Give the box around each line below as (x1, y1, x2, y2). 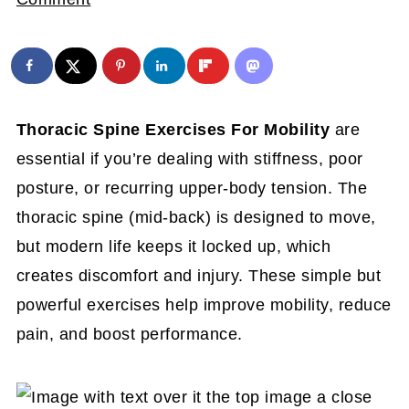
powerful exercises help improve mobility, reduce (16, 296, 392, 314)
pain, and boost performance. (16, 325, 243, 343)
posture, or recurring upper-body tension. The (16, 179, 368, 197)
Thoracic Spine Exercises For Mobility (16, 121, 330, 139)
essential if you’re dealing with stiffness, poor (16, 150, 363, 168)
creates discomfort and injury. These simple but (16, 267, 382, 285)
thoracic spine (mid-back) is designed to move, (16, 208, 376, 226)
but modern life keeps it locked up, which (16, 237, 331, 256)
